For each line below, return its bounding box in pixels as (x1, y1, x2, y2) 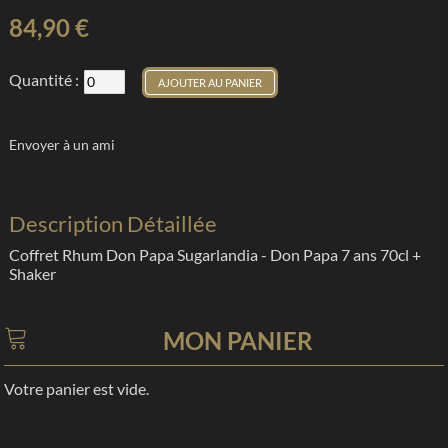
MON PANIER (163, 326, 314, 356)
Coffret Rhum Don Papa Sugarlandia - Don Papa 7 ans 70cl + (9, 244, 422, 264)
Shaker (9, 263, 57, 283)
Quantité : (9, 69, 80, 89)
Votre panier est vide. (4, 378, 150, 398)
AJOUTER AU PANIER (158, 75, 263, 89)
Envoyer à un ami (9, 135, 116, 153)
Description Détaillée (9, 209, 218, 237)
